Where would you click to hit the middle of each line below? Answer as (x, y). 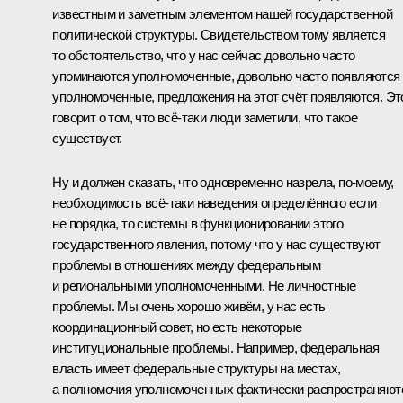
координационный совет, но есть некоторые (177, 327)
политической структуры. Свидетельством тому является (219, 34)
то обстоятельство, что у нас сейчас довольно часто (204, 55)
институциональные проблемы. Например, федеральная (215, 347)
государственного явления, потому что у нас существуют (216, 244)
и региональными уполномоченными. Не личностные (204, 285)
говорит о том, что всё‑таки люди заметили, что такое (205, 117)
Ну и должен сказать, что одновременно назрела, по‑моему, (223, 182)
